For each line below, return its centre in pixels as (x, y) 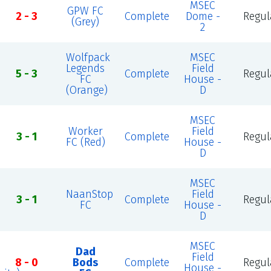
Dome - (203, 16)
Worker (85, 131)
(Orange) (87, 90)
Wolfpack (88, 57)
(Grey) (86, 22)
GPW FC (86, 11)
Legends (86, 68)
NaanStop (89, 194)
